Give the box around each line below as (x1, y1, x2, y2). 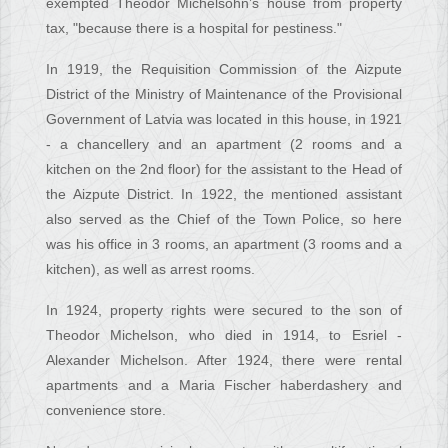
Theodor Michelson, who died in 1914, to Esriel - (46, 327, 402, 344)
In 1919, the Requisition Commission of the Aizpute (46, 61, 402, 78)
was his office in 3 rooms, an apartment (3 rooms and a (46, 236, 402, 253)
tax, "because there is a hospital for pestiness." (46, 20, 343, 37)
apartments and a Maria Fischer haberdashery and (46, 377, 402, 394)
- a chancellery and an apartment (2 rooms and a (46, 136, 402, 153)
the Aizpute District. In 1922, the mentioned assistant (46, 186, 402, 203)
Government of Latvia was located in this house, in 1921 (46, 111, 402, 128)
